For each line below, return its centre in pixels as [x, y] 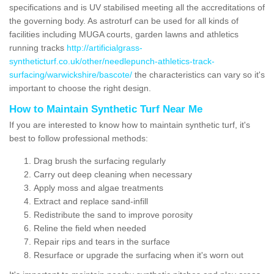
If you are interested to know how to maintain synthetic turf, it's [130, 124]
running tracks [38, 47]
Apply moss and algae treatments [98, 187]
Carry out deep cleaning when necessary [113, 174]
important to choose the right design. [80, 88]
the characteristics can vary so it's [198, 74]
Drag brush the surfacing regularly [100, 161]
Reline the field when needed [90, 228]
